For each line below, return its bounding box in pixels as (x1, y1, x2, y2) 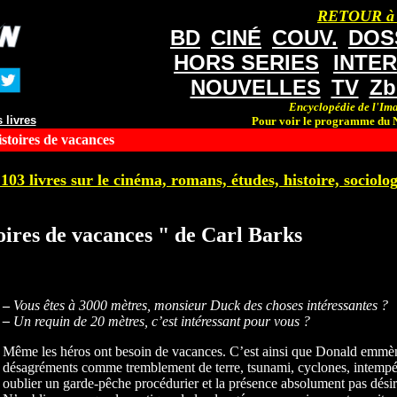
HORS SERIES (174, 51, 319, 74)
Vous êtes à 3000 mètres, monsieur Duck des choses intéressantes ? (12, 297, 388, 313)
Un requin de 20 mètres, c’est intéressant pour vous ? (9, 313, 310, 329)
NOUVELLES (190, 75, 321, 99)
